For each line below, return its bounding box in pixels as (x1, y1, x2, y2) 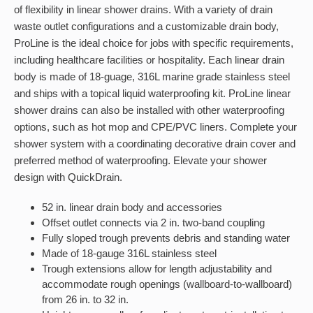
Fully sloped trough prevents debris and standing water (42, 232, 290, 244)
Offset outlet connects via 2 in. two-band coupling (42, 217, 265, 228)
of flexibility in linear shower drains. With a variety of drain (14, 3, 272, 15)
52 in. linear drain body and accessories (42, 201, 222, 213)
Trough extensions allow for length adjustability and (42, 263, 272, 275)
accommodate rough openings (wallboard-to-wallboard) (42, 278, 292, 290)
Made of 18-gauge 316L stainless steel (42, 247, 217, 259)
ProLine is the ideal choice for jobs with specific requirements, (14, 37, 293, 49)
